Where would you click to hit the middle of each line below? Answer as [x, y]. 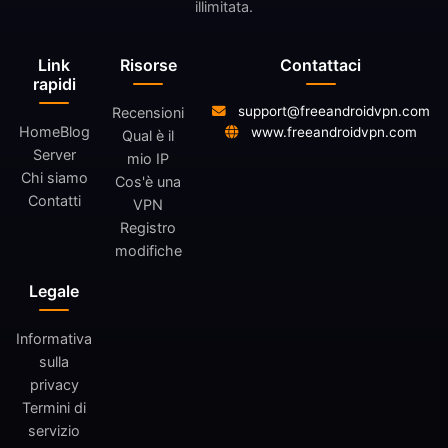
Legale [54, 291]
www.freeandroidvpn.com [331, 132]
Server [54, 155]
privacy [54, 385]
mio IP [148, 159]
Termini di [54, 408]
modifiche [148, 251]
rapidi [54, 84]
